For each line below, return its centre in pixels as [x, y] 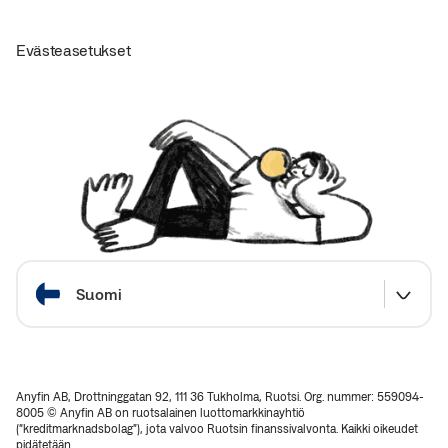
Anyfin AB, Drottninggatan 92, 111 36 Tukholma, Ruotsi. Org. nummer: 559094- [220, 396]
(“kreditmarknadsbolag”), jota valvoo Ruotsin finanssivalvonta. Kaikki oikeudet [217, 428]
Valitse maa [56, 268]
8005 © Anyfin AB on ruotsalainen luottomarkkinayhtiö [160, 412]
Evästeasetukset [73, 50]
